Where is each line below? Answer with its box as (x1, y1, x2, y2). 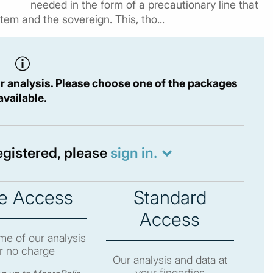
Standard (133, 186, 207, 208)
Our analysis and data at (112, 253, 227, 266)
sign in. (110, 144, 157, 161)
